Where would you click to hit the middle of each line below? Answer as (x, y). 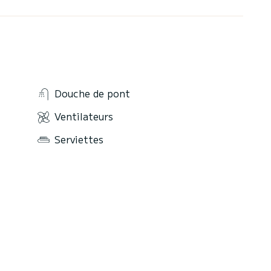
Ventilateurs (84, 116)
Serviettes (79, 139)
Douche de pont (92, 93)
